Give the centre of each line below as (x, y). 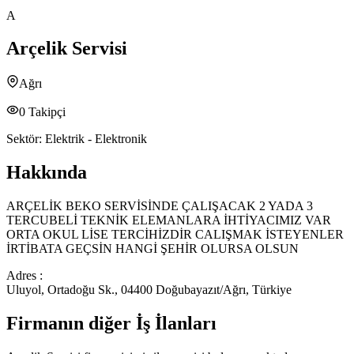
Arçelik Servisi (67, 49)
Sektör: (26, 139)
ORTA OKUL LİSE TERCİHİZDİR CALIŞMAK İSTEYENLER (175, 235)
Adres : (24, 276)
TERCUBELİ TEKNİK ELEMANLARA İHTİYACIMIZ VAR (169, 220)
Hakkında (47, 173)
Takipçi (45, 112)
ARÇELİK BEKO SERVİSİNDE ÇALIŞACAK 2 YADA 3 (160, 206)
